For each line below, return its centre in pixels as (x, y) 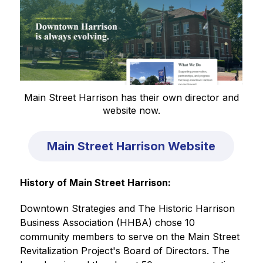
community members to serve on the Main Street (129, 236)
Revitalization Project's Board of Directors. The (124, 250)
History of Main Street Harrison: (95, 182)
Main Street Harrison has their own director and (131, 97)
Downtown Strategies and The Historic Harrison (127, 208)
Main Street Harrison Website (131, 146)
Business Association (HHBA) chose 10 (107, 222)
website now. (131, 110)
